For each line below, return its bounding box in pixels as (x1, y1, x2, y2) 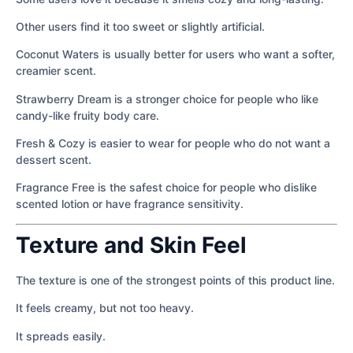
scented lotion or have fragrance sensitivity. (16, 197, 243, 211)
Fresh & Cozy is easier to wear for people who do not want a (16, 136, 330, 150)
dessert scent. (16, 153, 91, 167)
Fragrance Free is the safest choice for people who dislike (16, 180, 317, 195)
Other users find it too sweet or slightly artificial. (16, 19, 265, 33)
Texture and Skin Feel (16, 231, 247, 258)
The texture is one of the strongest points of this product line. (16, 273, 335, 287)
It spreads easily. (16, 329, 106, 343)
